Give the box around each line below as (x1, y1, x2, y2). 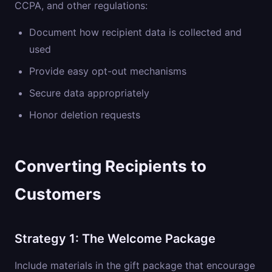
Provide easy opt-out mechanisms (29, 65, 186, 77)
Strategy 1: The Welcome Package (15, 231, 216, 246)
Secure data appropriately (29, 87, 149, 99)
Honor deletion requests (29, 109, 140, 121)
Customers (15, 185, 101, 203)
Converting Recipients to (15, 157, 206, 175)
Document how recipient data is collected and (29, 26, 242, 38)
